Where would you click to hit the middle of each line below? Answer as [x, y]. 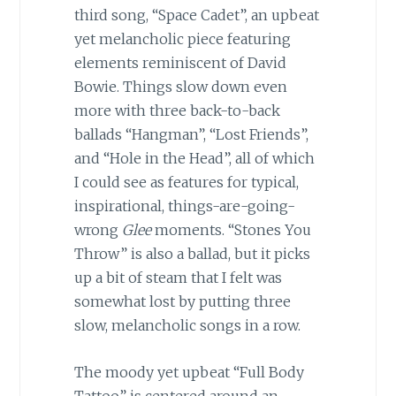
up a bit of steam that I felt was [178, 278]
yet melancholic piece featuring [182, 39]
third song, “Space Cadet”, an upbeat [196, 15]
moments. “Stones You [231, 230]
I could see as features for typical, [186, 183]
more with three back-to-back [177, 111]
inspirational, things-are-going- [184, 206]
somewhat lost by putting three [182, 302]
